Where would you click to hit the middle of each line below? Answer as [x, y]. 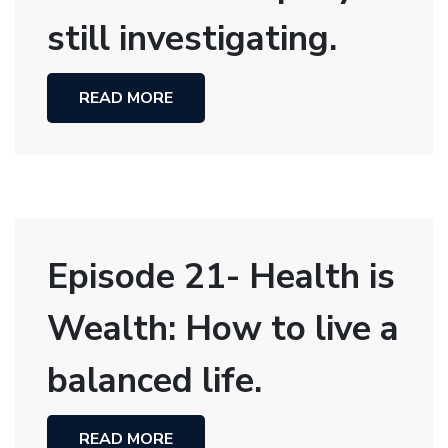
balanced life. [154, 380]
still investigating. [192, 38]
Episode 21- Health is [221, 276]
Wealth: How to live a [223, 328]
